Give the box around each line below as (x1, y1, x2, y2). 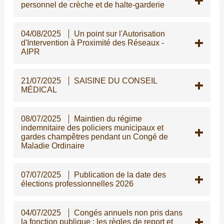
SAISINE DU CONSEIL (73, 76, 157, 85)
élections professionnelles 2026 (20, 179, 133, 188)
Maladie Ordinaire (20, 141, 84, 150)
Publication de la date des (73, 170, 166, 179)
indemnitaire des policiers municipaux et (20, 123, 163, 132)
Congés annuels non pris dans (73, 208, 182, 217)
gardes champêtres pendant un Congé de (20, 132, 168, 141)
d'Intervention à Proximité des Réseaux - (20, 38, 164, 47)
